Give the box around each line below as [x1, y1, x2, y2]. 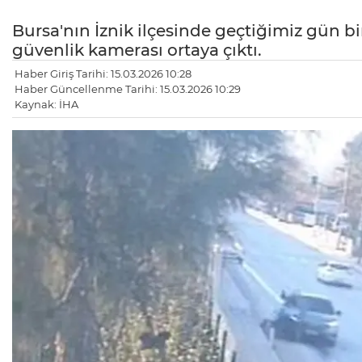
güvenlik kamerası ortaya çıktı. [12, 40, 262, 61]
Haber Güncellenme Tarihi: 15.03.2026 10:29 [15, 82, 241, 96]
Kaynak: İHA [15, 98, 78, 112]
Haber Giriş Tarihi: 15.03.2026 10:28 [15, 67, 192, 81]
